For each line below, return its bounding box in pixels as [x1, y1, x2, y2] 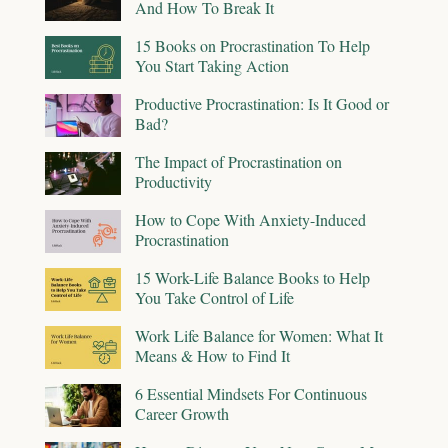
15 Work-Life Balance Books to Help [135, 266, 370, 288]
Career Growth [135, 402, 229, 424]
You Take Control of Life [135, 286, 294, 308]
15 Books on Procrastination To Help [135, 34, 370, 56]
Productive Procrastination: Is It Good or [135, 92, 389, 114]
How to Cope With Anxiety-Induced [135, 208, 366, 230]
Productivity [135, 170, 212, 192]
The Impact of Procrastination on [135, 150, 342, 172]
